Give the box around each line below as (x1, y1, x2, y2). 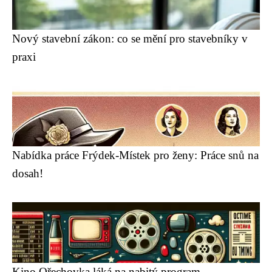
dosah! (12, 167, 43, 180)
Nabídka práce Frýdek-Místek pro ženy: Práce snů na (12, 149, 259, 161)
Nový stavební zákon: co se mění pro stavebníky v (12, 32, 248, 45)
